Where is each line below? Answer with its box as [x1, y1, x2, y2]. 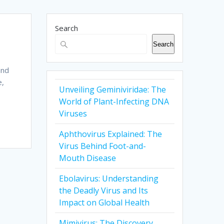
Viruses [59, 108, 87, 119]
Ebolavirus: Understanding [59, 173, 159, 184]
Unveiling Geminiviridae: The [59, 84, 166, 95]
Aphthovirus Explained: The [59, 128, 162, 140]
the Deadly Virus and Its [59, 185, 148, 196]
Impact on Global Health [59, 197, 150, 208]
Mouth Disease [59, 152, 116, 164]
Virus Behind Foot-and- [59, 140, 146, 152]
